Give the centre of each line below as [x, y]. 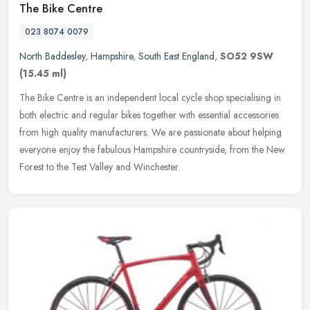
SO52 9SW [247, 56]
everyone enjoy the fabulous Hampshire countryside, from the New [152, 150]
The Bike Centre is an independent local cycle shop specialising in [150, 98]
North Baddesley [52, 56]
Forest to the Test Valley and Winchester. [100, 167]
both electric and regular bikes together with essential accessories [149, 115]
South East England [176, 56]
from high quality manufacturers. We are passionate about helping [151, 133]
